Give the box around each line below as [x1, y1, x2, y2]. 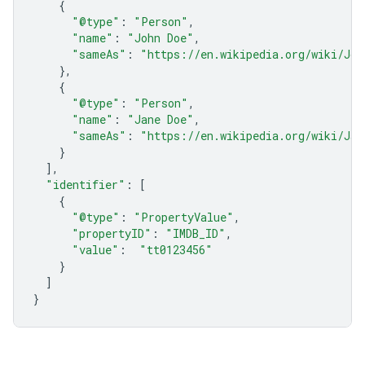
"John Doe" [127, 30, 194, 46]
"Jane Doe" [127, 112, 194, 127]
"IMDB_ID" [165, 226, 226, 241]
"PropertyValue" [134, 209, 234, 225]
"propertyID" [72, 226, 152, 241]
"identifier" [46, 177, 125, 192]
